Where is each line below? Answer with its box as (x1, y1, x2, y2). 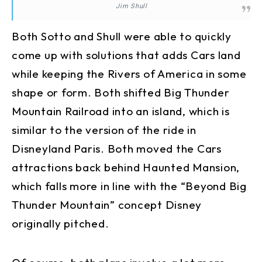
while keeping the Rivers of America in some (12, 66, 247, 81)
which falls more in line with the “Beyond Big (12, 178, 247, 193)
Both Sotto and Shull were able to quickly (12, 29, 232, 43)
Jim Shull (116, 2, 147, 10)
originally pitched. (12, 216, 109, 230)
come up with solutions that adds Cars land (12, 47, 241, 62)
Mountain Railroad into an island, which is (12, 104, 230, 118)
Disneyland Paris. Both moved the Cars (12, 141, 222, 156)
